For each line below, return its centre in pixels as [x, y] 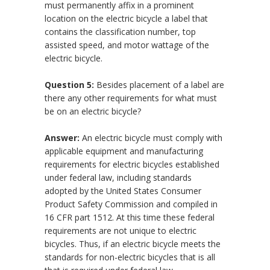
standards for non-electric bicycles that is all [130, 257]
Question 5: [69, 85]
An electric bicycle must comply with [151, 138]
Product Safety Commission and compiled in [131, 204]
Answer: [62, 138]
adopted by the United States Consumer [123, 191]
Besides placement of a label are [159, 85]
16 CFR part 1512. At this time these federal [130, 218]
